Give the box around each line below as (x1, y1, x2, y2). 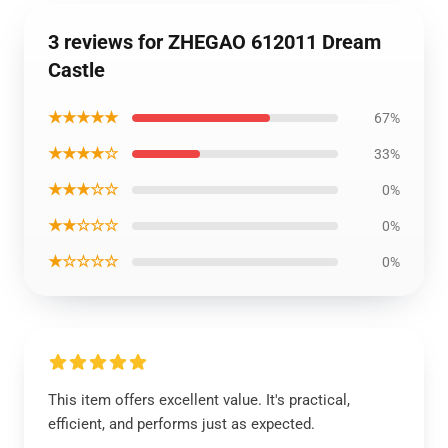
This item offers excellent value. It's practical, (48, 391, 350, 409)
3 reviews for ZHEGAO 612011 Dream (48, 30, 381, 54)
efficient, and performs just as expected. (48, 415, 315, 433)
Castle (48, 58, 105, 82)
